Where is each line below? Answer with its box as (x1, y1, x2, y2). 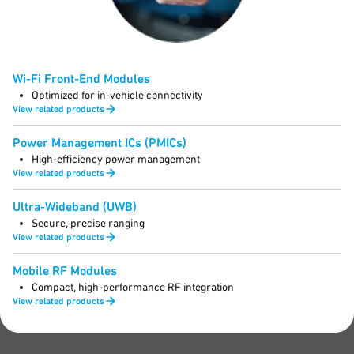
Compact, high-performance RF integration (32, 281, 234, 293)
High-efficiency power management (32, 153, 200, 165)
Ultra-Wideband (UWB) (13, 199, 137, 214)
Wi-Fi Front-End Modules (13, 71, 150, 86)
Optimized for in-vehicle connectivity (32, 88, 203, 101)
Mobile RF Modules (13, 263, 117, 278)
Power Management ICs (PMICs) (13, 135, 186, 150)
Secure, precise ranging (32, 217, 145, 229)
